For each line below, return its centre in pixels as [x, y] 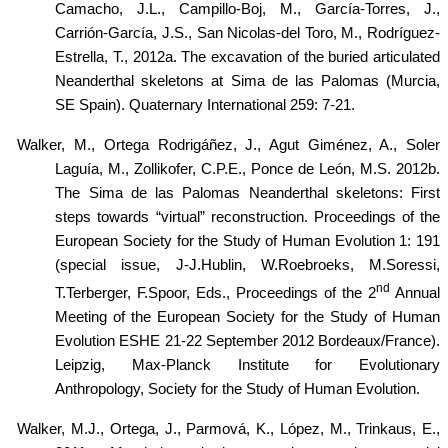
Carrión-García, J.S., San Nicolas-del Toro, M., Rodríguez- [247, 32]
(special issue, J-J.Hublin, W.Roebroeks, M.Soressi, [247, 264]
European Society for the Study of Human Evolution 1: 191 [247, 240]
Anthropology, [100, 388]
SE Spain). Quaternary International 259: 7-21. [205, 104]
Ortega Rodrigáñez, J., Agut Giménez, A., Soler [268, 144]
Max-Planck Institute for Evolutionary [286, 364]
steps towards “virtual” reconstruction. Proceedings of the [247, 216]
